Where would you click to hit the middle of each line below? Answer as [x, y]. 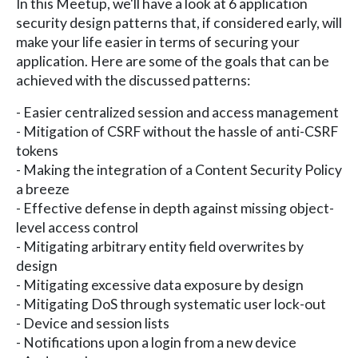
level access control [77, 227]
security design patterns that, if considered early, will [179, 22]
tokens [37, 150]
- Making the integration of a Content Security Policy [179, 169]
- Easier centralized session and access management [177, 112]
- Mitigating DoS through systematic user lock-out [171, 304]
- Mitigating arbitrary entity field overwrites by [160, 246]
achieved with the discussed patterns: [133, 80]
